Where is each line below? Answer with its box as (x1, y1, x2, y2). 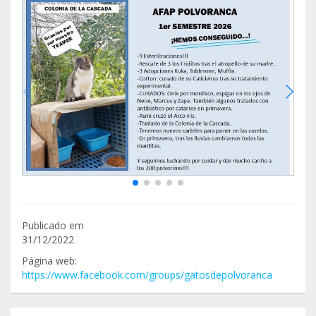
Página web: (22, 253, 77, 267)
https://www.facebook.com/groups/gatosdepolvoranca (22, 267, 272, 281)
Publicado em (22, 218, 84, 232)
